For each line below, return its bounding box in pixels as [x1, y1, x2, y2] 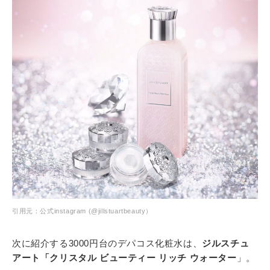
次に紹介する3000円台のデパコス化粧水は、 [12, 237, 202, 248]
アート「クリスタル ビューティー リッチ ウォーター [12, 252, 237, 263]
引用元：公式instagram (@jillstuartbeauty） [12, 207, 152, 215]
